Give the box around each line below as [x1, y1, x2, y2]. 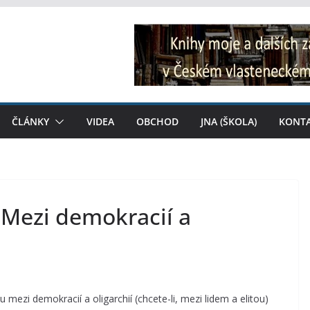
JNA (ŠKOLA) [201, 115, 257, 128]
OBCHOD [136, 115, 179, 128]
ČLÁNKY [12, 115, 49, 128]
